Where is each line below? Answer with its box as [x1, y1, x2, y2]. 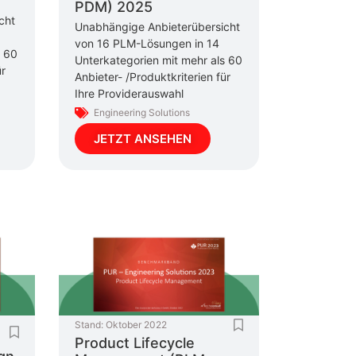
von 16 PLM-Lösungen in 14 [74, 37, 219, 51]
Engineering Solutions [93, 106, 190, 118]
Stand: [74, 319, 103, 331]
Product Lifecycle [74, 335, 195, 352]
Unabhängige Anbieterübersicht [74, 20, 240, 34]
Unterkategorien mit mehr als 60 [74, 53, 242, 68]
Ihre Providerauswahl [74, 87, 184, 101]
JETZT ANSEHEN [93, 130, 192, 146]
